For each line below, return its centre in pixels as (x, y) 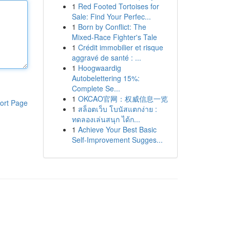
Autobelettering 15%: (106, 78)
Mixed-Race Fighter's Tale (114, 37)
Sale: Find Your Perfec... (111, 16)
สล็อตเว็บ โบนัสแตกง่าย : (117, 109)
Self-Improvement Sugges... (117, 140)
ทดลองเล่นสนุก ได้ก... (106, 119)
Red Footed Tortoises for (118, 6)
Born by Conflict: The (112, 27)
